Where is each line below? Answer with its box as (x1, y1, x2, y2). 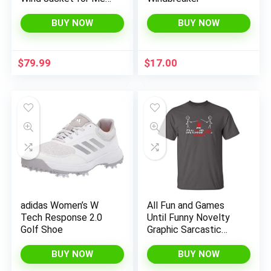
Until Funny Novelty (147, 212, 230, 223)
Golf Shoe (21, 224, 64, 235)
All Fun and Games (147, 200, 225, 211)
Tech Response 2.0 (21, 212, 103, 223)
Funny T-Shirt (147, 236, 204, 247)
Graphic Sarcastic (147, 224, 222, 235)
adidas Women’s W (21, 200, 99, 211)
